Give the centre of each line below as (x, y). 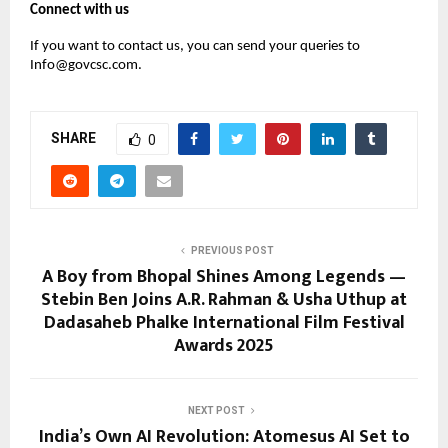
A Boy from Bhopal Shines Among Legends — (224, 276)
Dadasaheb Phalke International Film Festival (224, 322)
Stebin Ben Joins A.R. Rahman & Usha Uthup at (224, 299)
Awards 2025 (224, 345)
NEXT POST (216, 410)
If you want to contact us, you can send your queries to (195, 46)
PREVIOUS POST (232, 250)
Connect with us (79, 11)
